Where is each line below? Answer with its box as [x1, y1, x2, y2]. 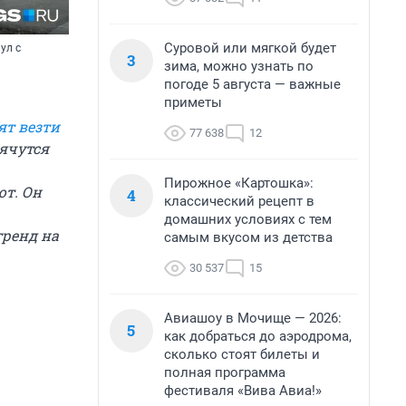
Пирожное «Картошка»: [164, 175, 314, 191]
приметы [164, 94, 222, 111]
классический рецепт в [164, 193, 314, 209]
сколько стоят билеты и [164, 346, 320, 362]
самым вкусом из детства [164, 229, 333, 246]
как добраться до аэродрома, [164, 328, 352, 344]
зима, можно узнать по [164, 58, 314, 74]
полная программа [164, 364, 285, 381]
